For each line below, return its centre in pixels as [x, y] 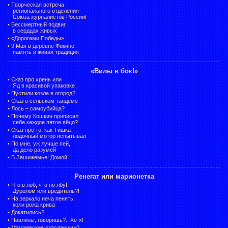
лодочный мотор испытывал [49, 136]
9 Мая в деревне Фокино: [44, 46]
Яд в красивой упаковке [44, 85]
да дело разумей [34, 149]
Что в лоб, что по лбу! [39, 184]
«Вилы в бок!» [114, 71]
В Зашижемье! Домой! [40, 157]
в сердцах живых [35, 30]
